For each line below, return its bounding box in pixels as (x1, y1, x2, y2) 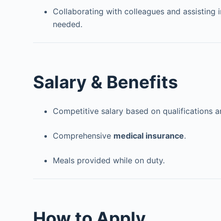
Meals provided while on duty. (53, 155, 165, 165)
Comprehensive (53, 131, 114, 141)
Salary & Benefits (33, 71, 179, 92)
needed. (53, 19, 83, 29)
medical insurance (113, 131, 184, 141)
